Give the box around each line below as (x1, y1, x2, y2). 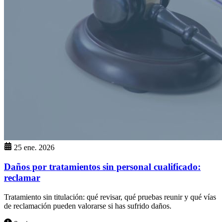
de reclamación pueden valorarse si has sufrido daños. (4, 201, 171, 210)
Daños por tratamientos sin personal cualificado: (4, 162, 201, 172)
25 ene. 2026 (14, 143, 55, 152)
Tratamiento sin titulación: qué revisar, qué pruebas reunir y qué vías (4, 192, 216, 201)
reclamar (4, 172, 40, 183)
